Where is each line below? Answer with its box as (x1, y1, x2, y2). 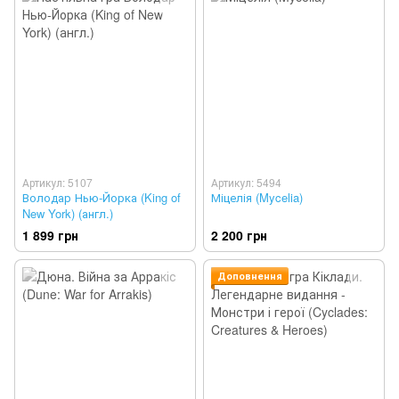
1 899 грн (22, 225, 78, 244)
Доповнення (217, 268, 282, 282)
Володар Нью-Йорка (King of (22, 188, 181, 206)
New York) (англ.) (22, 204, 113, 222)
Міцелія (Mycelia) (211, 188, 303, 206)
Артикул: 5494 (211, 174, 281, 190)
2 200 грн (211, 225, 267, 244)
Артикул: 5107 (22, 174, 93, 190)
